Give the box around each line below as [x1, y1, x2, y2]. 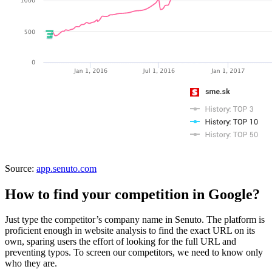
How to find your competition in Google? [5, 186, 260, 202]
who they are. [5, 258, 57, 269]
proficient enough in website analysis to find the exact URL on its [5, 225, 255, 236]
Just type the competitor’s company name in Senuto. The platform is [5, 214, 265, 225]
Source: [5, 163, 36, 174]
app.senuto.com [36, 163, 97, 174]
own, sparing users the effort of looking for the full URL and [5, 236, 236, 247]
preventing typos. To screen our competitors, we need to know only [5, 247, 263, 258]
